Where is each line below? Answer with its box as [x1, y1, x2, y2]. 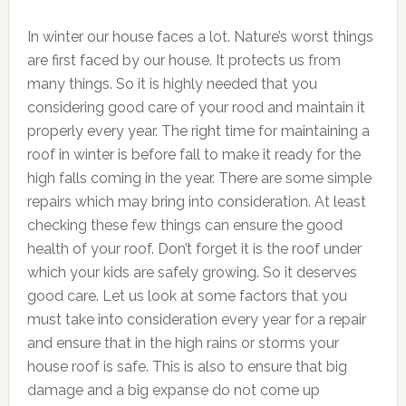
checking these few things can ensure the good [26, 217, 343, 234]
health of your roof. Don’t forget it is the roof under [26, 240, 362, 257]
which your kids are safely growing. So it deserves [26, 264, 357, 281]
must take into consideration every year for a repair [26, 311, 366, 328]
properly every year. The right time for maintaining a [26, 122, 370, 140]
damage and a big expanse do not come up [26, 382, 320, 399]
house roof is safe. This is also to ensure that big [26, 358, 347, 375]
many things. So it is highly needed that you [26, 75, 317, 92]
